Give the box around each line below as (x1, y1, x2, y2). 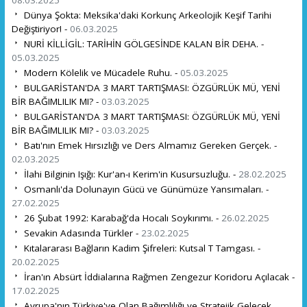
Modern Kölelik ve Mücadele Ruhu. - (21, 66, 180, 79)
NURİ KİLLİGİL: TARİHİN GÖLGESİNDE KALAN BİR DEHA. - (21, 37, 264, 50)
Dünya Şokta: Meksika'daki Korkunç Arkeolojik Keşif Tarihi (21, 8, 271, 21)
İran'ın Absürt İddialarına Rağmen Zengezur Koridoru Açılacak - (21, 270, 295, 283)
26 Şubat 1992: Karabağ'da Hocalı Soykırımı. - (21, 211, 221, 224)
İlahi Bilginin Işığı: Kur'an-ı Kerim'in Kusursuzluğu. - (21, 167, 238, 180)
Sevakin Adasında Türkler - (21, 226, 141, 239)
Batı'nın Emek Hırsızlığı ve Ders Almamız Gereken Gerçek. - (21, 138, 277, 151)
